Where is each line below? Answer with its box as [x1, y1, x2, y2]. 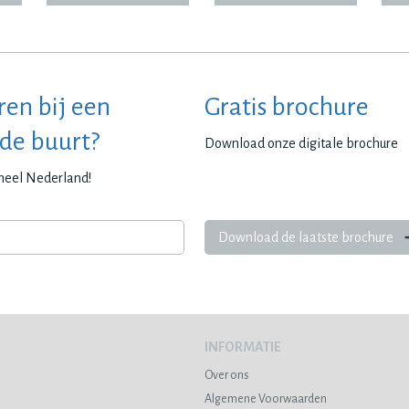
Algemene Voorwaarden [204, 393, 327, 406]
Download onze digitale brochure [204, 136, 398, 152]
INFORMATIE [204, 340, 281, 355]
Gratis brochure [204, 93, 369, 121]
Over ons [204, 369, 249, 383]
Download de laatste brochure [217, 230, 393, 246]
